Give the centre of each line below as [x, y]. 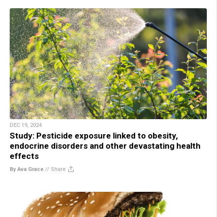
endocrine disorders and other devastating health [105, 146]
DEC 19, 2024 [26, 125]
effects [24, 156]
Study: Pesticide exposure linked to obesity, [94, 135]
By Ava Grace [27, 169]
